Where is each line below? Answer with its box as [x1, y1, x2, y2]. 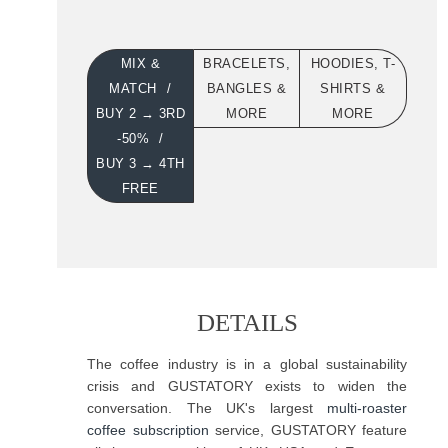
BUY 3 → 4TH [96, 156, 185, 171]
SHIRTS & [320, 81, 386, 96]
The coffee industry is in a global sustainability [87, 355, 407, 372]
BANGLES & [206, 81, 287, 96]
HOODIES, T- [310, 56, 396, 71]
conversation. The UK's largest [87, 399, 327, 416]
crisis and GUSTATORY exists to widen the [87, 377, 407, 394]
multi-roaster [327, 399, 407, 416]
